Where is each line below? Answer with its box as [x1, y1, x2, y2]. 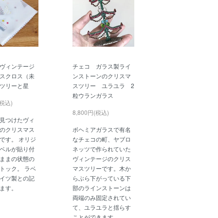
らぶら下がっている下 [72, 173, 131, 182]
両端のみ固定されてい [72, 193, 131, 201]
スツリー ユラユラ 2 [72, 81, 134, 90]
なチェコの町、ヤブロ [72, 134, 131, 143]
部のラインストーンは [72, 183, 131, 192]
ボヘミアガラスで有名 [72, 125, 131, 133]
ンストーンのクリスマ [72, 71, 131, 80]
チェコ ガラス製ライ [72, 61, 131, 70]
